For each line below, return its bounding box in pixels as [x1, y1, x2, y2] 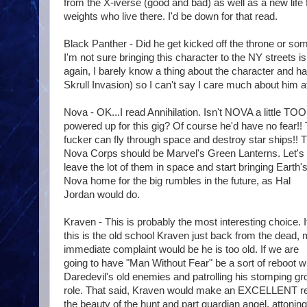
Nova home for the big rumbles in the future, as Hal [64, 175, 291, 187]
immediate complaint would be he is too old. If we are [64, 244, 299, 256]
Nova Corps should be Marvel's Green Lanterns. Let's [64, 148, 304, 160]
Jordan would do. [64, 189, 140, 201]
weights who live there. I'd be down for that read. [64, 11, 278, 23]
